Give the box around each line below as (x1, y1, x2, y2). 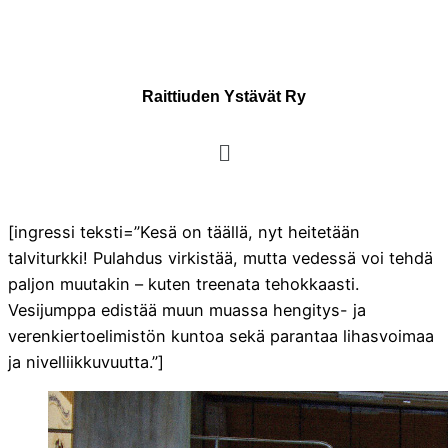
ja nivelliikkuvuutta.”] (8, 351, 164, 372)
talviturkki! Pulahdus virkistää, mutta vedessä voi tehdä (8, 247, 433, 268)
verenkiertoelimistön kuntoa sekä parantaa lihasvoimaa (8, 325, 434, 346)
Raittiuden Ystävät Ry (142, 87, 306, 105)
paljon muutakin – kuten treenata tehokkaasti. (8, 273, 359, 294)
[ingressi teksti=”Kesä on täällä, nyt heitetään (8, 221, 360, 242)
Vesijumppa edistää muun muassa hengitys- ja (8, 299, 366, 320)
